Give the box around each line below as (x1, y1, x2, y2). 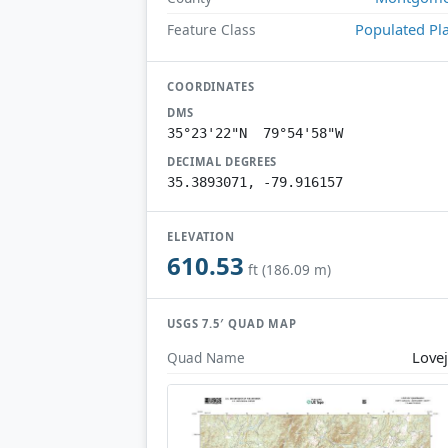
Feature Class (167, 19, 256, 39)
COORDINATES (167, 78, 255, 94)
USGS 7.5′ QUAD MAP (167, 316, 298, 332)
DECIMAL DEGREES (167, 153, 278, 169)
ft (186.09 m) (248, 260, 331, 280)
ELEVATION (167, 228, 236, 244)
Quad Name (167, 347, 245, 367)
